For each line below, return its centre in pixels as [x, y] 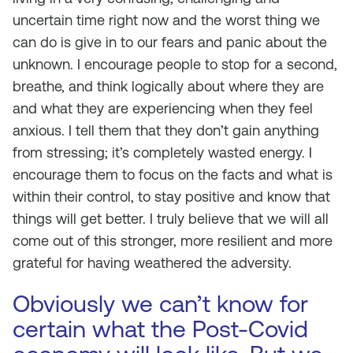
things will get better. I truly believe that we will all [171, 219]
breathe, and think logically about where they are [168, 86]
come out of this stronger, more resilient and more [173, 241]
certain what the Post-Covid [160, 329]
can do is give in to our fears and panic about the [170, 42]
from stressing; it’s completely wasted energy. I [162, 152]
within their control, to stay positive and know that [171, 197]
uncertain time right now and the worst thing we [166, 20]
